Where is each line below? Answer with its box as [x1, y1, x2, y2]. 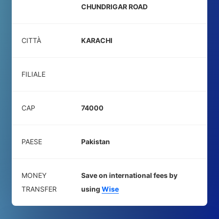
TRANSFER [22, 185, 57, 193]
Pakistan [81, 137, 110, 146]
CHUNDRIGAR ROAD [81, 2, 148, 11]
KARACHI [81, 36, 112, 44]
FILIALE [22, 70, 45, 78]
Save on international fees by [81, 171, 177, 179]
